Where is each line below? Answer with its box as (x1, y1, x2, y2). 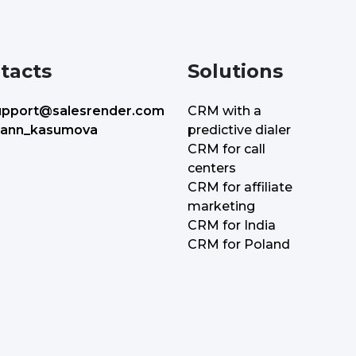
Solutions (188, 59, 283, 83)
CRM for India (188, 217, 276, 233)
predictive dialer (188, 122, 291, 137)
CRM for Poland (188, 236, 290, 252)
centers (188, 160, 236, 176)
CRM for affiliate (188, 179, 292, 195)
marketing (188, 198, 255, 214)
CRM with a (188, 103, 261, 118)
